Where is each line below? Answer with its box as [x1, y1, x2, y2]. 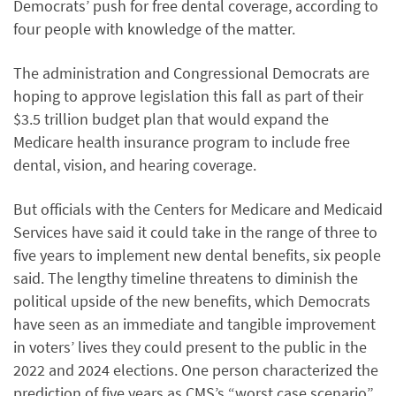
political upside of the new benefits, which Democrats [13, 291, 370, 311]
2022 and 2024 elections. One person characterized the [13, 360, 378, 380]
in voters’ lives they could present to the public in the [13, 337, 367, 357]
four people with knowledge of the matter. [13, 19, 295, 39]
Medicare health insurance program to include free [13, 132, 350, 152]
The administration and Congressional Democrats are [13, 63, 369, 83]
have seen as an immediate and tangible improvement [13, 314, 376, 334]
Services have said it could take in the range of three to [13, 222, 377, 242]
